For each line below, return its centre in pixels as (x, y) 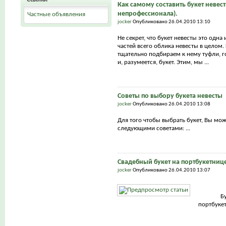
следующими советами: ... (154, 128)
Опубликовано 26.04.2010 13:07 (171, 170)
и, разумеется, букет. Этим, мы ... (163, 62)
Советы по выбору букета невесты (170, 96)
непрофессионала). (147, 14)
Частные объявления (56, 14)
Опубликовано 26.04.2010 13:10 (171, 22)
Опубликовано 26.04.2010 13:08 (171, 104)
